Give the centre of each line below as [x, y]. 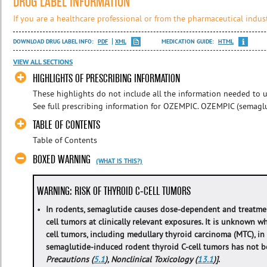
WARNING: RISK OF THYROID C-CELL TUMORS [114, 191]
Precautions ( [70, 259]
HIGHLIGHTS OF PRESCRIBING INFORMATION [107, 78]
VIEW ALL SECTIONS [43, 62]
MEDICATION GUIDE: [189, 41]
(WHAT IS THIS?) [119, 161]
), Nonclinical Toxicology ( [151, 259]
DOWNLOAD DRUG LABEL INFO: [54, 41]
